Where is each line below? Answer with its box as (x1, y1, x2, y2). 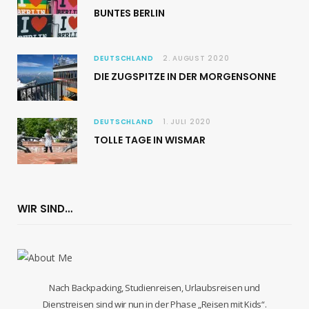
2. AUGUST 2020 (162, 53, 230, 63)
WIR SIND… (17, 201, 72, 216)
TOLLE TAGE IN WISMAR (94, 133, 206, 147)
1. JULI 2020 (162, 117, 211, 127)
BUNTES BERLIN (94, 6, 165, 20)
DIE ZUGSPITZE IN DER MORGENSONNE (94, 70, 276, 83)
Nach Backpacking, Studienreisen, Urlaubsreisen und (49, 281, 260, 294)
